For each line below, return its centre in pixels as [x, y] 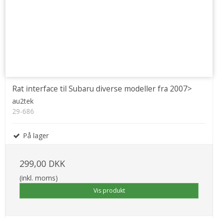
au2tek [23, 101]
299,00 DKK [42, 163]
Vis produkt [109, 190]
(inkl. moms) [39, 178]
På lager [35, 135]
